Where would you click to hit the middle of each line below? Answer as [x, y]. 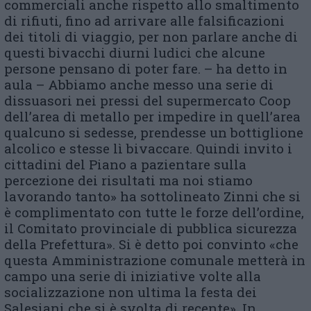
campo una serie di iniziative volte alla [133, 276]
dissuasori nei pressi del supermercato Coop [148, 100]
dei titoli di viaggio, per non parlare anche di [151, 36]
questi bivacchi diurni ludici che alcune [135, 52]
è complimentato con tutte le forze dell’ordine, [154, 212]
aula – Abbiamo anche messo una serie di [139, 84]
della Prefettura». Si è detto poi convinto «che [151, 244]
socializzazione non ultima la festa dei [131, 292]
